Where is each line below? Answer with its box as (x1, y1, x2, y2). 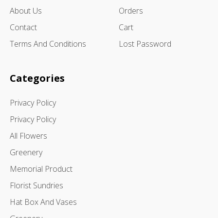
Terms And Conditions (10, 38, 86, 49)
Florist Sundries (10, 180, 63, 191)
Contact (10, 21, 37, 33)
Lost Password (119, 38, 171, 49)
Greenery (10, 146, 42, 158)
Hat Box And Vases (10, 196, 77, 207)
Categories (10, 71, 65, 85)
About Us (10, 5, 42, 16)
